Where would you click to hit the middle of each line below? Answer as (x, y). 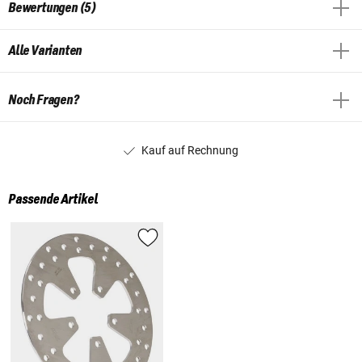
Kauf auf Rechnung (190, 150)
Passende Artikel (53, 200)
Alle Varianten (45, 51)
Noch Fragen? (44, 100)
